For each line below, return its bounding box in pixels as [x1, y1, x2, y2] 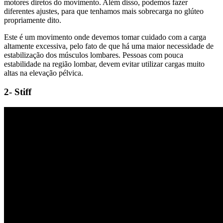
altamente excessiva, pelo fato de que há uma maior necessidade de [4, 41, 214, 50]
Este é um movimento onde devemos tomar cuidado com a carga [4, 32, 206, 41]
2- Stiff [4, 87, 31, 98]
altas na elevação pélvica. [4, 68, 83, 77]
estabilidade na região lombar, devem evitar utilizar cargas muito [4, 59, 205, 68]
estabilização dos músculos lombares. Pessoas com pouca [4, 50, 183, 59]
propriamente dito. [4, 15, 61, 24]
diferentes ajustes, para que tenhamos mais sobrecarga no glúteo [4, 6, 204, 15]
